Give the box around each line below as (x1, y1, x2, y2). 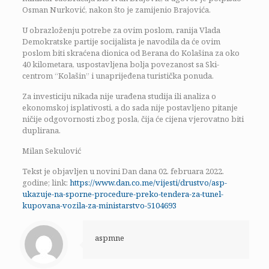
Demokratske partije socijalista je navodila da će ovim (22, 36, 220, 47)
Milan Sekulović (22, 145, 81, 156)
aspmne (95, 232, 124, 243)
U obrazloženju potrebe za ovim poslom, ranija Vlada (22, 25, 220, 35)
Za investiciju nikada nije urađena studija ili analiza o (22, 91, 216, 101)
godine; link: (22, 177, 70, 188)
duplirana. (22, 125, 61, 136)
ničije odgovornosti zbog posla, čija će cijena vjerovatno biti (22, 113, 244, 124)
